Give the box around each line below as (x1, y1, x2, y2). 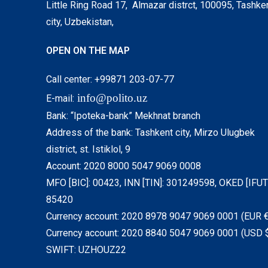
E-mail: (46, 93, 75, 104)
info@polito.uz (77, 92, 148, 104)
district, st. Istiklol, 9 (46, 144, 131, 155)
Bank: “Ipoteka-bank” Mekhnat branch (46, 110, 201, 121)
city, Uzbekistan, (46, 16, 114, 28)
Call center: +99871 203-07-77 (46, 74, 175, 85)
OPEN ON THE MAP (46, 45, 130, 56)
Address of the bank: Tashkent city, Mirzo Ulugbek (46, 127, 255, 138)
